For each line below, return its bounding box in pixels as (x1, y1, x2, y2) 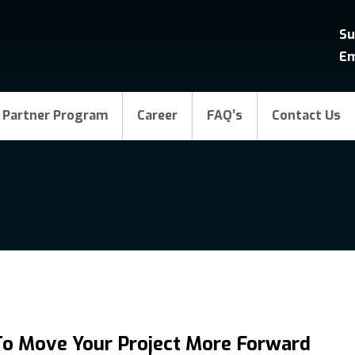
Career (137, 107, 177, 124)
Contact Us (272, 107, 341, 124)
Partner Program (2, 107, 108, 124)
